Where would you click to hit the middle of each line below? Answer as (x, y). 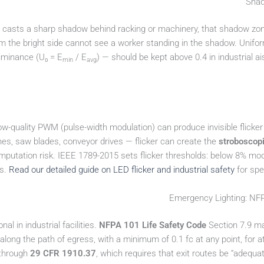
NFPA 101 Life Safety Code (153, 225)
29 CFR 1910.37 (63, 254)
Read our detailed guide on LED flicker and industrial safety (122, 169)
